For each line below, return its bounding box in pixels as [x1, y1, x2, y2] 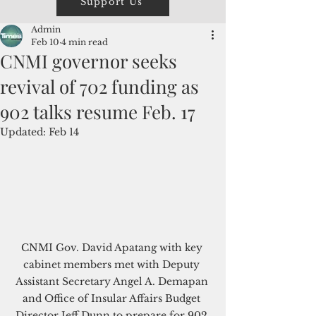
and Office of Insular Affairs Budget [23, 291, 203, 305]
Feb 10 [31, 37, 59, 47]
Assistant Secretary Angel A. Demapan [15, 274, 211, 288]
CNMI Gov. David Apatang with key [20, 241, 205, 254]
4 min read [61, 37, 108, 47]
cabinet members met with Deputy [23, 257, 202, 271]
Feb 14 [49, 126, 79, 138]
